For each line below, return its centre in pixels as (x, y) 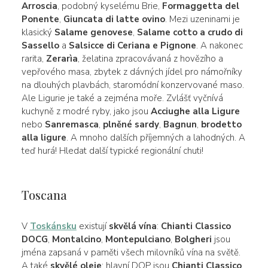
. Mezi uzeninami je (202, 19)
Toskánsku (53, 226)
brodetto (221, 124)
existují (92, 226)
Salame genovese (93, 32)
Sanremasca (71, 124)
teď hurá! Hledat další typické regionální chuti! (112, 150)
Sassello (40, 45)
